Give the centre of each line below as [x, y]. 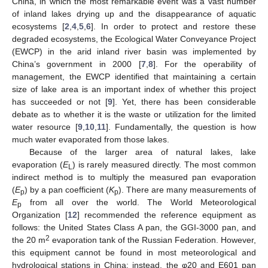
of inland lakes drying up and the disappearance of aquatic [134, 13]
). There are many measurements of [187, 189]
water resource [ [45, 127]
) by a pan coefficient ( [67, 189]
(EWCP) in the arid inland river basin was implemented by [134, 51]
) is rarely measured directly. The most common [164, 164]
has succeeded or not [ [60, 101]
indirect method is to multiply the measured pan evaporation [134, 177]
